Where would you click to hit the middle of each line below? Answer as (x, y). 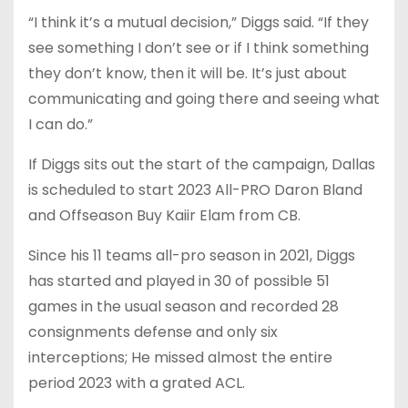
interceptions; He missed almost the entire (180, 357)
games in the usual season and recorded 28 (184, 306)
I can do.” (61, 124)
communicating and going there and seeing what (204, 99)
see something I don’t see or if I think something (199, 48)
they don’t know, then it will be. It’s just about (188, 73)
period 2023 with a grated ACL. (137, 383)
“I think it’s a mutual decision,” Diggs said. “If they (199, 22)
